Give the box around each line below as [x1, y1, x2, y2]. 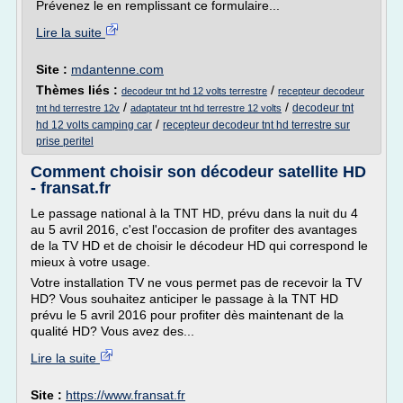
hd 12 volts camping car [36, 119, 152, 131]
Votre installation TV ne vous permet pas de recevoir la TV [31, 275, 362, 290]
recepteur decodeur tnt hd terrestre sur [163, 119, 350, 131]
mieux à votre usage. [31, 255, 150, 269]
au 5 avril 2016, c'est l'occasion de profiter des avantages [31, 222, 357, 237]
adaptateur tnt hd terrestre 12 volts [130, 103, 282, 113]
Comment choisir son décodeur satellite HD [31, 163, 366, 181]
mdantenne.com [71, 62, 164, 76]
